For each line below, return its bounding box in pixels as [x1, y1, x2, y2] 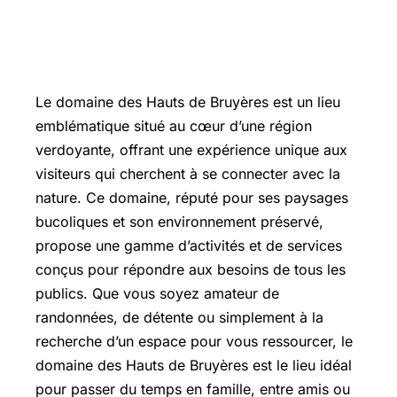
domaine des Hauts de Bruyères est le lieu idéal [35, 356, 352, 374]
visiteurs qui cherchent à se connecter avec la [35, 165, 340, 183]
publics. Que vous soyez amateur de [35, 284, 279, 302]
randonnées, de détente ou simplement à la [35, 308, 323, 326]
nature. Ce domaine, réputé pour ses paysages [35, 189, 348, 206]
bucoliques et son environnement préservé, [35, 213, 323, 230]
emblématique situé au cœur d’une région [35, 117, 312, 135]
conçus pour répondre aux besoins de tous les [35, 261, 346, 278]
